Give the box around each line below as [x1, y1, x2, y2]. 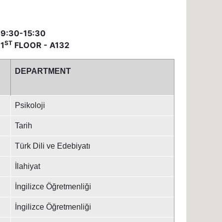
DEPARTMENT [14, 67, 71, 75]
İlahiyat [14, 162, 40, 170]
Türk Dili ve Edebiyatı [14, 142, 90, 150]
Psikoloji [14, 101, 45, 110]
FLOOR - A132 [12, 40, 69, 50]
